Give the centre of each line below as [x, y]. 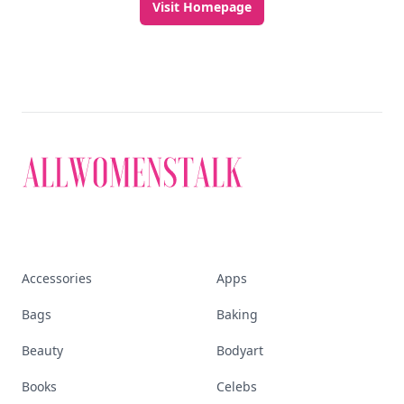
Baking [237, 314]
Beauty [42, 350]
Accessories [57, 278]
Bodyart [240, 350]
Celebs [237, 386]
